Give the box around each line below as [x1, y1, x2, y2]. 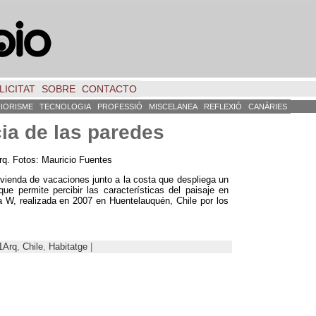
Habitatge [49, 241, 87, 252]
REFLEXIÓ [204, 102, 242, 111]
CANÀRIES [248, 102, 287, 111]
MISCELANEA [149, 102, 197, 111]
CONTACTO [82, 83, 137, 95]
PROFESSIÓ [97, 102, 142, 111]
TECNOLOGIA [39, 102, 91, 111]
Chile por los [176, 195, 229, 206]
